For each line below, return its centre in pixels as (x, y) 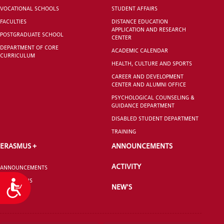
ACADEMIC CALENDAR (140, 50)
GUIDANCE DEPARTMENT (143, 105)
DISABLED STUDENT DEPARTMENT (155, 118)
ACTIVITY (126, 166)
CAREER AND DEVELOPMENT (148, 76)
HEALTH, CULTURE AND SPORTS (152, 63)
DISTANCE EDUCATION (140, 21)
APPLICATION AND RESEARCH (149, 29)
